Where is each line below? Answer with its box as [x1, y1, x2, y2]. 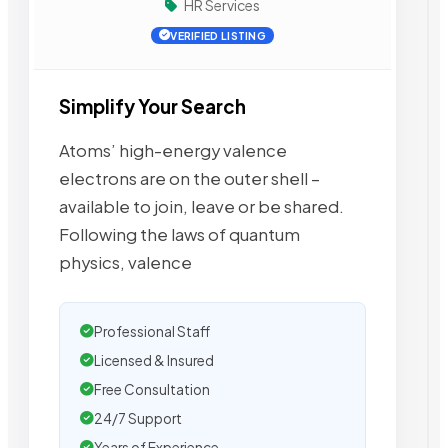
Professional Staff [94, 322, 210, 340]
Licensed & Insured [94, 351, 214, 369]
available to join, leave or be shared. [59, 195, 344, 217]
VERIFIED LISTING [170, 29, 267, 42]
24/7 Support [94, 409, 182, 427]
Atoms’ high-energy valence [59, 139, 287, 161]
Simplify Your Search [59, 95, 246, 118]
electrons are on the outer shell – [59, 167, 320, 189]
